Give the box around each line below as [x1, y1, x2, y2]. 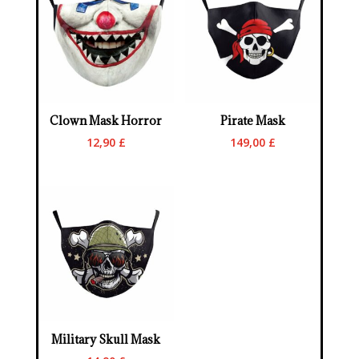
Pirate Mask [220, 113, 286, 129]
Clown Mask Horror [50, 113, 163, 129]
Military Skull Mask [51, 332, 161, 348]
